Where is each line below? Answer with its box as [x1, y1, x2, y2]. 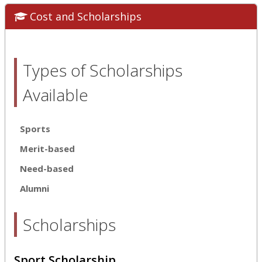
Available [23, 83, 88, 106]
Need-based [20, 162, 74, 174]
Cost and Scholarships [30, 9, 142, 23]
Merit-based [20, 142, 75, 154]
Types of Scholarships [23, 58, 182, 81]
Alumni [20, 182, 49, 194]
